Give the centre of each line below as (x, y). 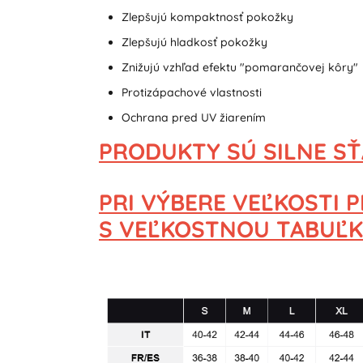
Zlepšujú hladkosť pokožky (194, 42)
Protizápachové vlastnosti (191, 92)
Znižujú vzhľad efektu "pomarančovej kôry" (239, 67)
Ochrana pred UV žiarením (193, 117)
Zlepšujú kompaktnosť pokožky (207, 17)
